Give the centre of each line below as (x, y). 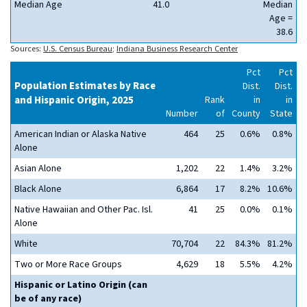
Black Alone (38, 189)
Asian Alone (38, 169)
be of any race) (48, 299)
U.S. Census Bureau (78, 49)
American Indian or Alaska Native (81, 134)
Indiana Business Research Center (177, 49)
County (246, 114)
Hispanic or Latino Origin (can (81, 285)
